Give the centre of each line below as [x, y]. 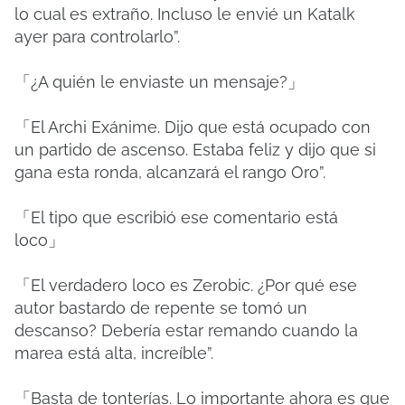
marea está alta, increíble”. [114, 353]
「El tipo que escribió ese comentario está [176, 217]
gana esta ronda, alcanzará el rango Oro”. [170, 172]
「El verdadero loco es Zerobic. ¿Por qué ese [186, 285]
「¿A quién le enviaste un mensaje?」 [159, 82]
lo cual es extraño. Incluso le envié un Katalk [185, 14]
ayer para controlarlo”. [97, 37]
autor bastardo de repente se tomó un [161, 308]
